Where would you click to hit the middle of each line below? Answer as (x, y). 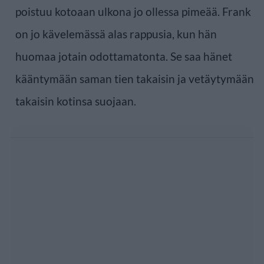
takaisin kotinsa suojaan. (76, 101)
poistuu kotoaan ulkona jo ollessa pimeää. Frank (133, 11)
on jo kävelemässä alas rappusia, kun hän (116, 34)
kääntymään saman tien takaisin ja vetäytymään (135, 78)
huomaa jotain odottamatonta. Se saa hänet (124, 56)
